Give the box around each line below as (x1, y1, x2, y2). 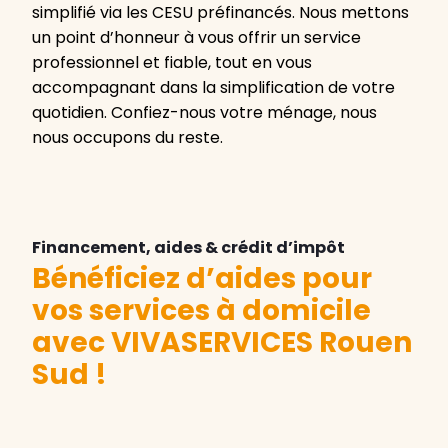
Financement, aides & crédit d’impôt (32, 236, 345, 260)
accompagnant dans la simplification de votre (32, 76, 395, 100)
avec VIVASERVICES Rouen (32, 323, 412, 363)
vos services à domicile (32, 291, 371, 331)
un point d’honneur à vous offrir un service (32, 26, 361, 50)
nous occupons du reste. (32, 126, 223, 150)
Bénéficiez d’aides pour (32, 259, 372, 299)
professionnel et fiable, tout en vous (32, 51, 312, 75)
